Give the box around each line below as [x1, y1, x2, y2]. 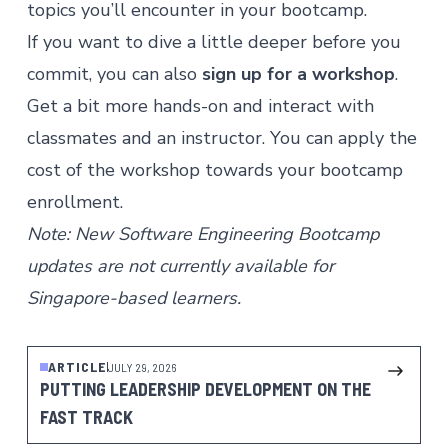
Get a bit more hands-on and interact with [26, 94, 374, 118]
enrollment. [26, 190, 123, 214]
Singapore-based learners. [26, 286, 241, 310]
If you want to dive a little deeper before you [26, 30, 401, 54]
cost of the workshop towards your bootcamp [26, 158, 403, 182]
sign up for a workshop [201, 62, 395, 86]
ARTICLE [47, 358, 107, 375]
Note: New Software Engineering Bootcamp [26, 222, 379, 246]
